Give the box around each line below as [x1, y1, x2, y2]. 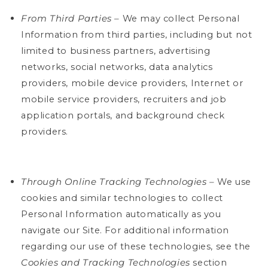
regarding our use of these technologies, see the [21, 241, 251, 252]
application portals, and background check [21, 110, 225, 121]
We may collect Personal [120, 13, 240, 24]
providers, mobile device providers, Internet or [21, 78, 243, 89]
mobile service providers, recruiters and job [21, 94, 227, 105]
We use [214, 176, 252, 187]
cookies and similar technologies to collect [21, 193, 223, 203]
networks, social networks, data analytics [21, 62, 213, 72]
